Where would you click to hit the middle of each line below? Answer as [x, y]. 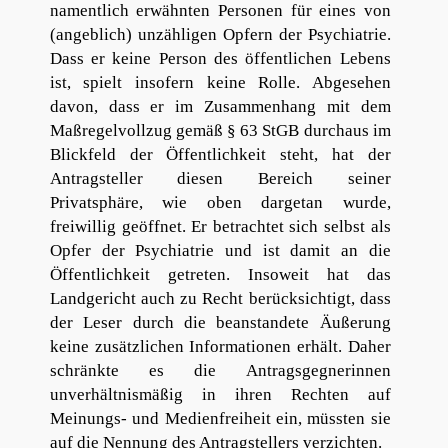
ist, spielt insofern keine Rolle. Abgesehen [220, 83]
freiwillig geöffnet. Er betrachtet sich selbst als [220, 227]
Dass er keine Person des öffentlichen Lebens [220, 59]
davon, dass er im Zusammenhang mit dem [220, 107]
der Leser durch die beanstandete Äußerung [220, 323]
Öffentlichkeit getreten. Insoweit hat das [220, 275]
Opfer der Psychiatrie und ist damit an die [220, 251]
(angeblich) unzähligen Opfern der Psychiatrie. [220, 35]
